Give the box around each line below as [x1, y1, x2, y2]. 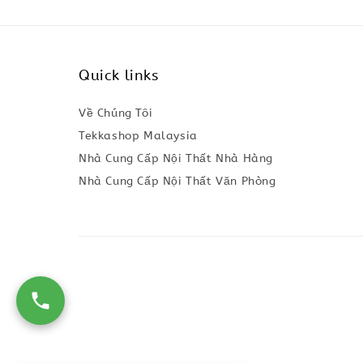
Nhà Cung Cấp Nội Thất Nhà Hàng [79, 152, 273, 166]
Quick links [79, 66, 159, 85]
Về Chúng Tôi [79, 106, 153, 121]
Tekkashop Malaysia [79, 129, 198, 143]
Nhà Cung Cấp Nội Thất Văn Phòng [79, 174, 276, 189]
